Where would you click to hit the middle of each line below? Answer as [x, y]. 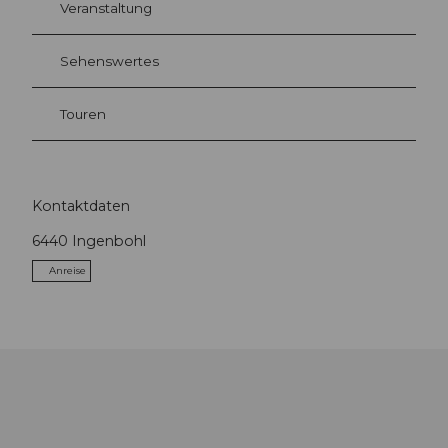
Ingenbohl [109, 240]
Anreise [67, 270]
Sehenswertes [109, 61]
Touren [83, 114]
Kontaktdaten [81, 205]
